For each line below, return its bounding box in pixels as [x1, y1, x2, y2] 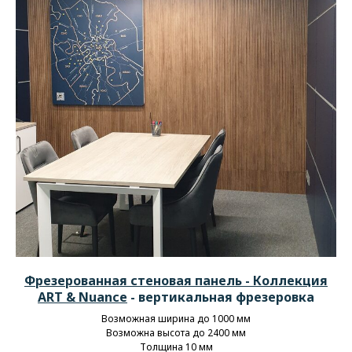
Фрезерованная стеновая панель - [24, 271, 250, 289]
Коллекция [253, 271, 328, 289]
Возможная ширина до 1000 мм [101, 311, 251, 325]
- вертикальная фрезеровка [130, 288, 314, 306]
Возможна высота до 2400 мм [106, 325, 246, 339]
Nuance [79, 288, 127, 306]
